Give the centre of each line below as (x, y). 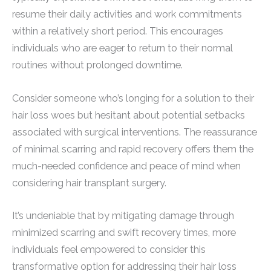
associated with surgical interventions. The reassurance (135, 132)
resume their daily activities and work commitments (127, 15)
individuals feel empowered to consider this (109, 249)
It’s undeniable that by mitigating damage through (123, 215)
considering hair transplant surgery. (89, 183)
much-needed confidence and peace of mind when (126, 166)
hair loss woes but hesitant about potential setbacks (129, 115)
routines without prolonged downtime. (97, 65)
